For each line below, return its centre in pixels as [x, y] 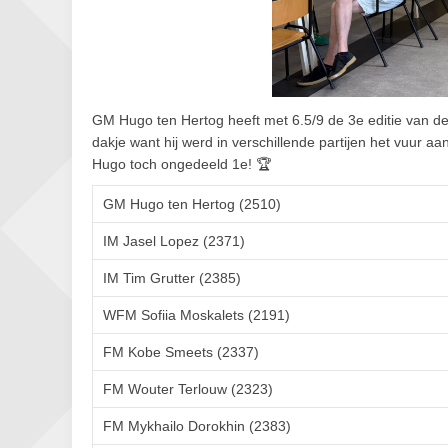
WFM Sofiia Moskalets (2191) [196, 315]
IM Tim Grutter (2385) [172, 278]
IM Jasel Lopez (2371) [174, 241]
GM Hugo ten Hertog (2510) [192, 204]
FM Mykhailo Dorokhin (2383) [197, 426]
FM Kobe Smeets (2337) [181, 352]
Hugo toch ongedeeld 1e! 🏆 [181, 164]
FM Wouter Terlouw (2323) [188, 389]
